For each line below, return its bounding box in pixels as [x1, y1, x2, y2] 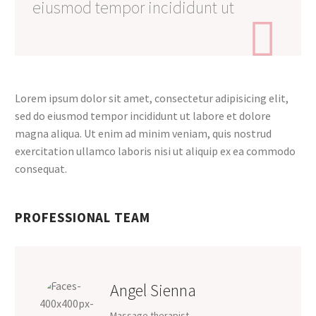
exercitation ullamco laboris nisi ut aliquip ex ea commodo [15, 143, 296, 158]
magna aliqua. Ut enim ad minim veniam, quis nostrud [15, 126, 272, 140]
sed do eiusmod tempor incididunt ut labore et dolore [15, 108, 271, 123]
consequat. [15, 161, 67, 176]
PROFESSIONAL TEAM [15, 208, 151, 226]
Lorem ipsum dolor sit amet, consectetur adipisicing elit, [15, 90, 288, 105]
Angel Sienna [110, 279, 196, 301]
